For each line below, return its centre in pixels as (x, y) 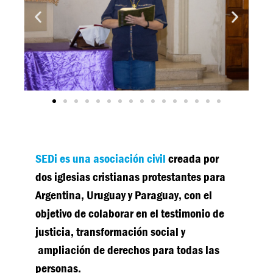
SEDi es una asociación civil (101, 158)
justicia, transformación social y (111, 232)
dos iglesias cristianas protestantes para (131, 177)
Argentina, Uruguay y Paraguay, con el (124, 195)
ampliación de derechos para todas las (128, 250)
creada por (193, 158)
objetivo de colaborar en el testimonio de (130, 213)
